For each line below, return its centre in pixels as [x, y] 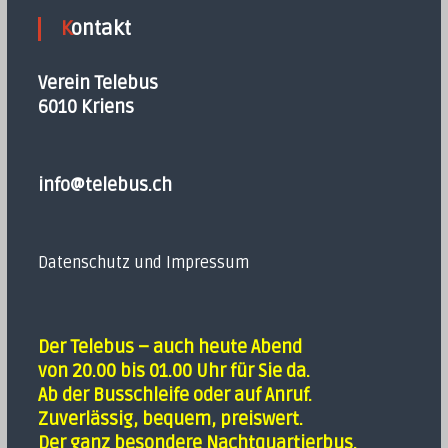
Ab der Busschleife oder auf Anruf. [174, 395]
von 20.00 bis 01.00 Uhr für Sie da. [173, 371]
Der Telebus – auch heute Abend [169, 347]
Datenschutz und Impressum [143, 263]
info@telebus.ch [104, 185]
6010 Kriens [85, 107]
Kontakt [100, 29]
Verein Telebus [97, 83]
